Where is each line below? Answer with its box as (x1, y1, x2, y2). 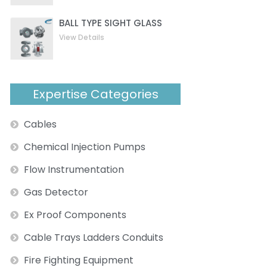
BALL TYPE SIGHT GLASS (58, 16, 162, 29)
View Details (58, 32, 104, 42)
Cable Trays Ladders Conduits (23, 231, 163, 245)
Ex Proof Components (23, 208, 126, 222)
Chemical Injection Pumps (23, 140, 145, 154)
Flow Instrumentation (23, 163, 124, 177)
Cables (23, 117, 57, 132)
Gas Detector (23, 185, 88, 200)
